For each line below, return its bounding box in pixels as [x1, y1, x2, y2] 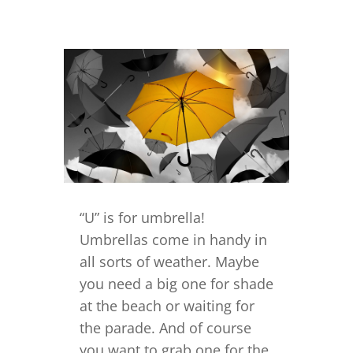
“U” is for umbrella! [79, 208, 205, 227]
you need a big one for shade [79, 274, 273, 293]
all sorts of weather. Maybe [79, 252, 259, 271]
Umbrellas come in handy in [79, 230, 267, 249]
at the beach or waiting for [79, 296, 255, 315]
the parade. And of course [79, 318, 251, 337]
